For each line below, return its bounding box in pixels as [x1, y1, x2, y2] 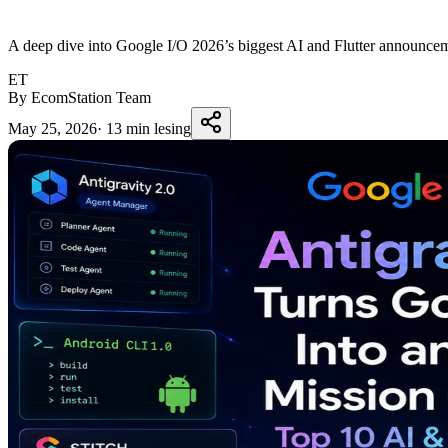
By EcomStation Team [8, 88, 151, 106]
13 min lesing [106, 119, 191, 137]
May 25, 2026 [8, 119, 97, 137]
